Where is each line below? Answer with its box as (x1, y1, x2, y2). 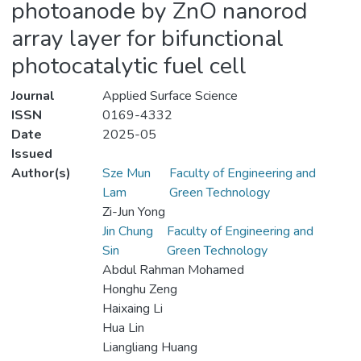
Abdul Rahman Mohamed (102, 261, 244, 280)
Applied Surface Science (102, 87, 238, 106)
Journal (11, 87, 55, 106)
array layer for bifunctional (11, 23, 284, 55)
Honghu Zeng (102, 280, 177, 299)
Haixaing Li (102, 300, 163, 318)
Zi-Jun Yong (102, 203, 165, 222)
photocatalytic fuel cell (11, 50, 247, 82)
